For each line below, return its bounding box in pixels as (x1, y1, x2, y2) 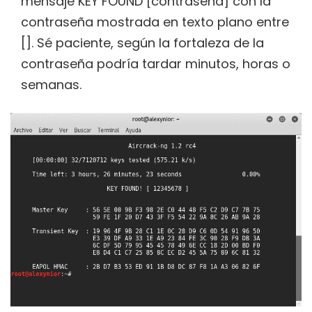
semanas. (21, 76, 81, 94)
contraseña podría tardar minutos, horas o (21, 55, 290, 73)
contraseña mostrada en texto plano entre (21, 13, 289, 31)
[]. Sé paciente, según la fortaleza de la (21, 34, 264, 52)
